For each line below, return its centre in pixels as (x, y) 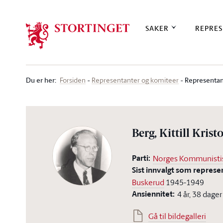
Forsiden (73, 80)
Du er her (40, 80)
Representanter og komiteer (135, 80)
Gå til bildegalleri (177, 216)
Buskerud (148, 182)
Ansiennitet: (154, 194)
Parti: (141, 158)
